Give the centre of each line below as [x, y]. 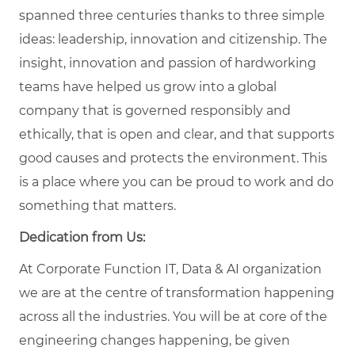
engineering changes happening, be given [155, 340]
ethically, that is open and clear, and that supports [177, 134]
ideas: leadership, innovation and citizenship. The [173, 39]
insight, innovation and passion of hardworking [168, 63]
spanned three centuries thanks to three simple [172, 15]
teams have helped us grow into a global [148, 86]
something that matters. [97, 205]
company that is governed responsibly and [155, 110]
